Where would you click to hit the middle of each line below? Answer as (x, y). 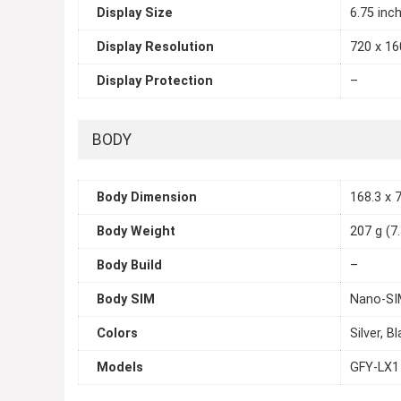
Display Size (135, 13)
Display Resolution (155, 47)
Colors (117, 334)
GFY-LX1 (375, 368)
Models (120, 368)
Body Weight (136, 232)
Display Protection (155, 81)
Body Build (129, 266)
